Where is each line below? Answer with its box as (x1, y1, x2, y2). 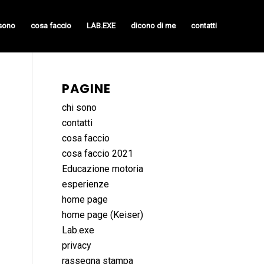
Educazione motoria (62, 163, 144, 174)
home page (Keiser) (62, 209, 144, 220)
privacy (62, 240, 92, 251)
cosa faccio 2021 (62, 148, 134, 159)
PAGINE (62, 80, 111, 97)
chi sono (62, 102, 97, 113)
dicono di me (131, 21, 176, 30)
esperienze (62, 179, 110, 190)
